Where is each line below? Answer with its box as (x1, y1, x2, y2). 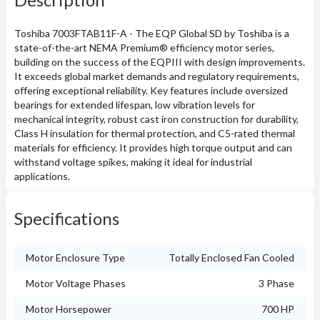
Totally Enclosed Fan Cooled (169, 251, 294, 264)
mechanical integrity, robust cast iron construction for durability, (14, 113, 299, 125)
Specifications (14, 208, 119, 229)
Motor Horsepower (26, 303, 111, 315)
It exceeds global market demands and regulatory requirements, (14, 70, 299, 82)
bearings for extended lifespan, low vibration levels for (14, 99, 255, 111)
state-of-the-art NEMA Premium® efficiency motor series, (14, 41, 274, 54)
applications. (14, 170, 70, 182)
